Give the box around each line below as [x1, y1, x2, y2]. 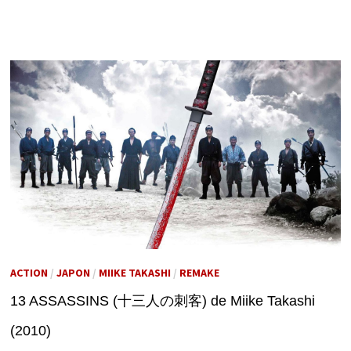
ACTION [9, 266, 48, 280]
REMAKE [179, 266, 219, 280]
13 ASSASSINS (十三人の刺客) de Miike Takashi [9, 293, 315, 309]
